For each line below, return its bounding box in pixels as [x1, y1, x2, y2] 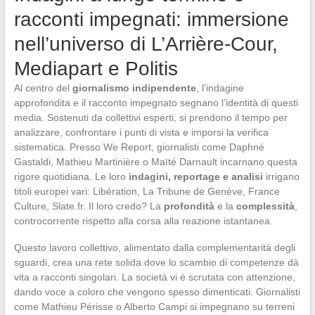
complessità [236, 200, 295, 212]
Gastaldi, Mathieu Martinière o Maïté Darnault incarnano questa [13, 155, 297, 167]
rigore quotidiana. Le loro [13, 170, 129, 182]
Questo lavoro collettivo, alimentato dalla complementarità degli [13, 241, 295, 253]
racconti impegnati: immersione [13, 8, 289, 30]
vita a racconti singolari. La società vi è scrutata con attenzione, [13, 271, 295, 283]
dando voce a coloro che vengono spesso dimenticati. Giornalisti [13, 285, 300, 297]
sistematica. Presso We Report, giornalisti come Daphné [13, 141, 264, 153]
